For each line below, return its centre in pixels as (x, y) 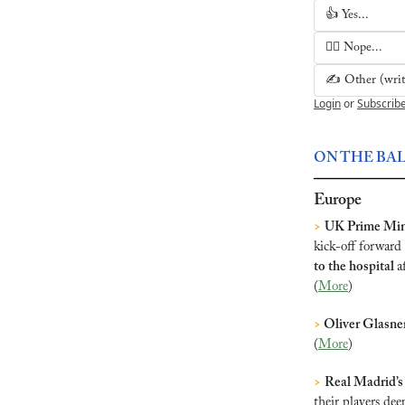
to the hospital (355, 268)
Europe (338, 201)
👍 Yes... (347, 15)
